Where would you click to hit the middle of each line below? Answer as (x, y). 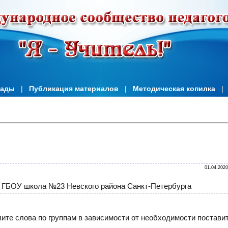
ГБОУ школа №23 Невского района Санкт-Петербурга (96, 186)
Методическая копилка (174, 89)
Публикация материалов (74, 89)
